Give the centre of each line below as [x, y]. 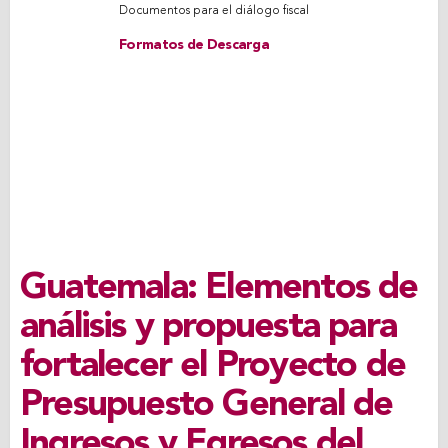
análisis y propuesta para [208, 328]
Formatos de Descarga [194, 45]
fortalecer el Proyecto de [213, 367]
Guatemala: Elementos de [219, 289]
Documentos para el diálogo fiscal [214, 11]
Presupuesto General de [206, 406]
